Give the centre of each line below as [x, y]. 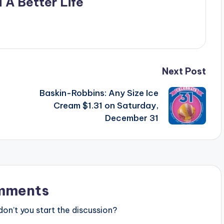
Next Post [184, 71]
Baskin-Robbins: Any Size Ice [99, 93]
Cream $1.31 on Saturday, [106, 106]
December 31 [131, 118]
